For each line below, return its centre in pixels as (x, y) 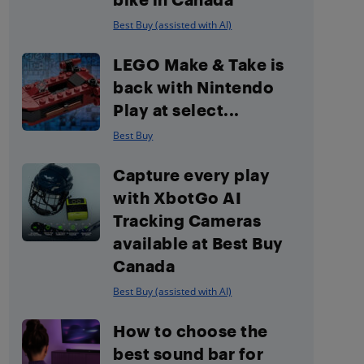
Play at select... (176, 109)
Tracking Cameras (187, 220)
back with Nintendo (194, 87)
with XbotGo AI (178, 197)
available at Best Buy (198, 243)
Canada (144, 265)
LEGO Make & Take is (199, 64)
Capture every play (192, 174)
